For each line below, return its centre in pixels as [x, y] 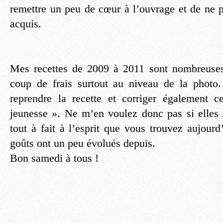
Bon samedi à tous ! [54, 158]
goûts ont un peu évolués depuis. [83, 143]
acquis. [26, 24]
